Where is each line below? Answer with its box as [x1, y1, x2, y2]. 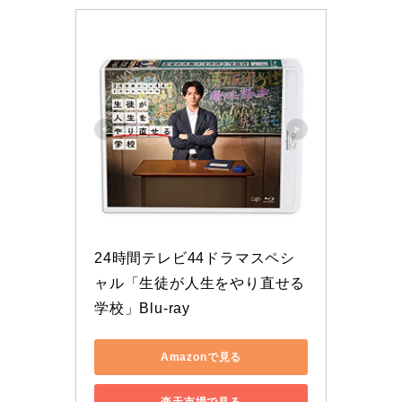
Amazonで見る [160, 350, 242, 363]
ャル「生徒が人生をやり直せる [94, 275, 306, 292]
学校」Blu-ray [94, 301, 190, 317]
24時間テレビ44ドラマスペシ [94, 250, 295, 267]
